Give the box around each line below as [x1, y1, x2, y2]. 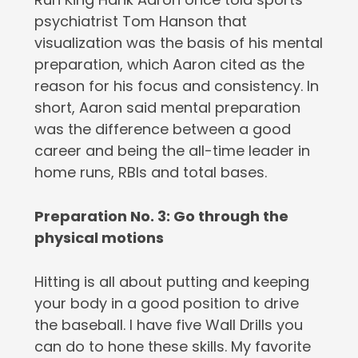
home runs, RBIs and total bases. [34, 162, 267, 182]
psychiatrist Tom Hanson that [34, 11, 247, 31]
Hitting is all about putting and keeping [34, 272, 309, 292]
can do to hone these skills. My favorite [34, 336, 311, 356]
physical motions [34, 228, 164, 248]
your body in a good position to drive [34, 293, 299, 313]
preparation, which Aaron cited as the [34, 54, 304, 74]
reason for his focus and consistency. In [34, 76, 319, 96]
